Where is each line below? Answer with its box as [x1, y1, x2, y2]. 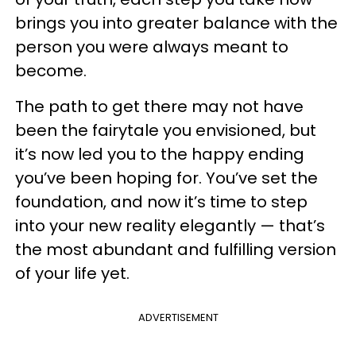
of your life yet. [15, 261, 130, 284]
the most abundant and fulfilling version [15, 238, 336, 261]
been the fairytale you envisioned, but [15, 118, 316, 141]
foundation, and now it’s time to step [15, 190, 308, 213]
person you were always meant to [15, 35, 288, 58]
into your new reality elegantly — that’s [15, 214, 325, 237]
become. [15, 59, 91, 82]
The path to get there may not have [15, 95, 304, 118]
